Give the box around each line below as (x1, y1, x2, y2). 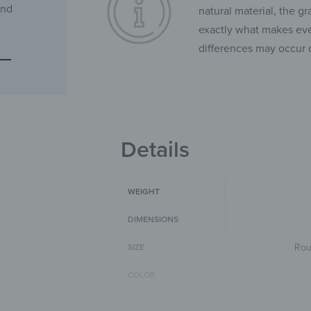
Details (121, 137, 190, 164)
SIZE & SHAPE (128, 298, 181, 308)
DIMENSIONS (128, 215, 179, 225)
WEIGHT (128, 187, 160, 197)
